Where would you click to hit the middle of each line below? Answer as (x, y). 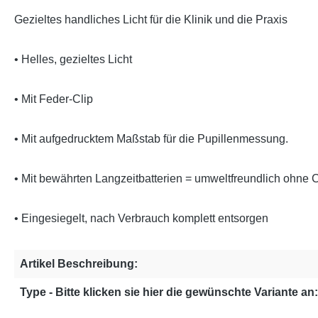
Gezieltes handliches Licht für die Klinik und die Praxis (151, 20)
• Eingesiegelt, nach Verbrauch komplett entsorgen (141, 219)
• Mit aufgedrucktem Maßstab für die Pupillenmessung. (151, 139)
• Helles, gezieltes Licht (73, 60)
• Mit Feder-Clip (54, 99)
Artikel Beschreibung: (79, 264)
